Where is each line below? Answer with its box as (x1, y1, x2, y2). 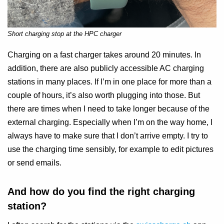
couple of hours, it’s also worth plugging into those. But (7, 91, 200, 100)
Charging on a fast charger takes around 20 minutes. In (7, 50, 201, 59)
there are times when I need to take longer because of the (7, 104, 209, 113)
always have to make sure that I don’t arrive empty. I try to (7, 131, 208, 140)
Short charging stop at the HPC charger (7, 30, 121, 38)
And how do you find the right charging (7, 186, 195, 197)
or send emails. (7, 158, 61, 167)
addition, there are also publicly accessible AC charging (7, 64, 204, 73)
